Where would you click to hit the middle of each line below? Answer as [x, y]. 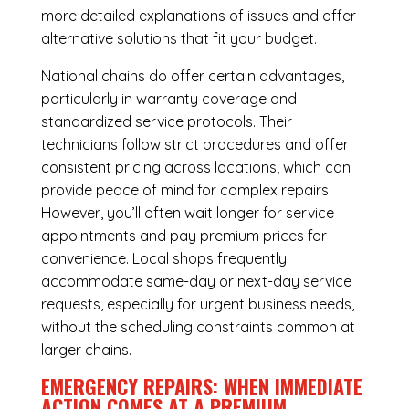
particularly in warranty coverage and [168, 99]
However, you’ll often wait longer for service [187, 213]
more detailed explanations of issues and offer [198, 16]
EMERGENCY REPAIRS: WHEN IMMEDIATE [201, 387]
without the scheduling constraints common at [198, 327]
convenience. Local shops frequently [163, 259]
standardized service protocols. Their [166, 122]
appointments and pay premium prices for [184, 236]
